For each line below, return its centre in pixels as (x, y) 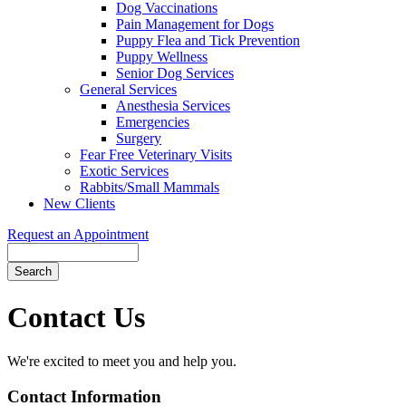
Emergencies (153, 122)
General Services (128, 90)
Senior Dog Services (175, 73)
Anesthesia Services (173, 106)
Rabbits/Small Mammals (150, 188)
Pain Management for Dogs (195, 24)
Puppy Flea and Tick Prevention (208, 41)
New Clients (79, 204)
